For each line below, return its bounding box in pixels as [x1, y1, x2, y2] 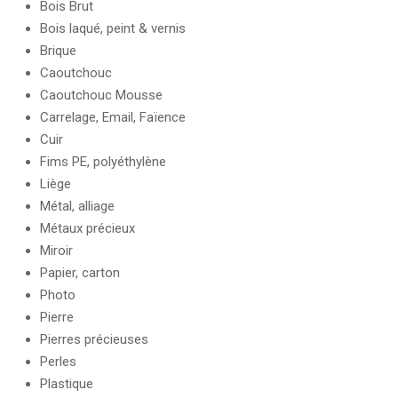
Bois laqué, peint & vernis [40, 20, 186, 36]
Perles [40, 353, 76, 370]
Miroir [40, 242, 73, 259]
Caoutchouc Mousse [40, 86, 163, 103]
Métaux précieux [40, 219, 135, 236]
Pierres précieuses [40, 330, 148, 347]
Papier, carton [40, 264, 120, 281]
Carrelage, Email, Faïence [40, 108, 186, 125]
